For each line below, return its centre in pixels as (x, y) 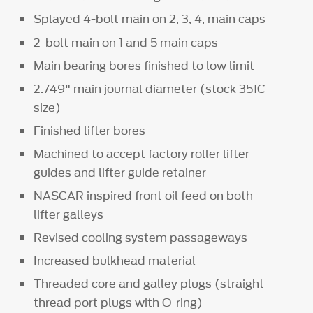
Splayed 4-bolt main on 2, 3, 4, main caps (150, 19)
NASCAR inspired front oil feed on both (144, 195)
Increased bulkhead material (115, 260)
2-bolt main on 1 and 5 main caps (126, 42)
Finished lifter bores (90, 130)
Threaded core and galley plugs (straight (149, 283)
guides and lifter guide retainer (120, 172)
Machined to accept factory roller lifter (142, 153)
